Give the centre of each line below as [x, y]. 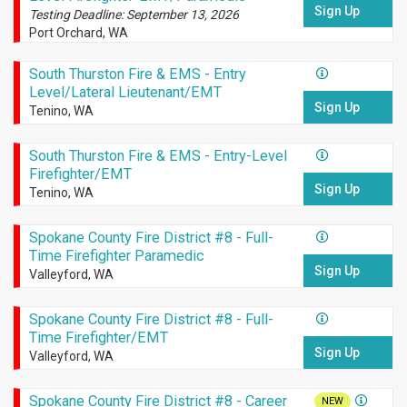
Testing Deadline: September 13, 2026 [134, 15]
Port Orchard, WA [78, 33]
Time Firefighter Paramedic [116, 256]
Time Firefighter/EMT [98, 338]
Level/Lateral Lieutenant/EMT [125, 93]
